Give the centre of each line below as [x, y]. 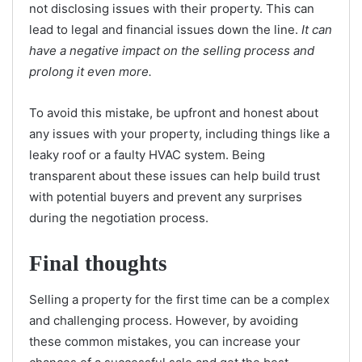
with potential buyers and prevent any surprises [166, 196]
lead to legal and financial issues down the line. [165, 29]
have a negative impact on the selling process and [172, 50]
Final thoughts [98, 263]
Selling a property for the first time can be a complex [179, 300]
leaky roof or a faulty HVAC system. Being [147, 154]
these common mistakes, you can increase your [165, 342]
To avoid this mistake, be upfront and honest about [174, 112]
